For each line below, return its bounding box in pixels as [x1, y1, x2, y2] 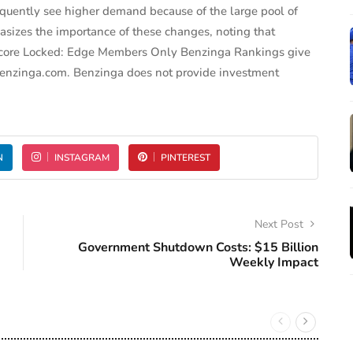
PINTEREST [161, 151, 210, 164]
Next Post [255, 217, 307, 232]
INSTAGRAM [54, 151, 110, 164]
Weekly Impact [229, 254, 318, 271]
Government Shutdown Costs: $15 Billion [78, 239, 318, 256]
